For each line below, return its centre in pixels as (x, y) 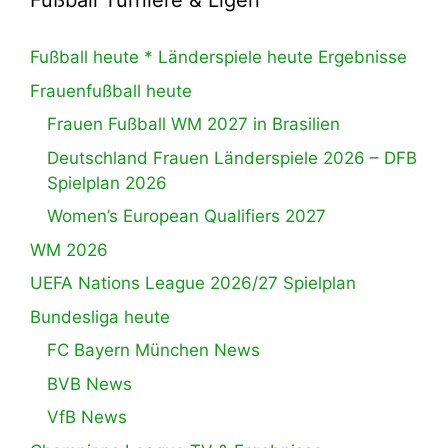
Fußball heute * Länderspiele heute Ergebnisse (218, 57)
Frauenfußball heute (111, 90)
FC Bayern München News (153, 350)
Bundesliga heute (100, 316)
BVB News (89, 383)
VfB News (87, 417)
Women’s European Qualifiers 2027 (186, 216)
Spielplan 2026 (107, 182)
